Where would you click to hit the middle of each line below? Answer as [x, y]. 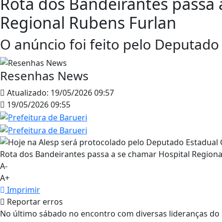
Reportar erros [34, 201]
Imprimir [23, 190]
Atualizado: [27, 93]
